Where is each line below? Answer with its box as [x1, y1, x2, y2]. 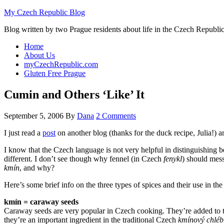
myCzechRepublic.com [24, 60, 98, 68]
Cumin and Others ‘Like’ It [4, 87, 144, 101]
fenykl [163, 154, 182, 163]
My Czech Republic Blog [4, 8, 85, 16]
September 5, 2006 [4, 111, 63, 120]
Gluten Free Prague [24, 69, 85, 77]
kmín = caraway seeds [4, 197, 78, 206]
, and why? [19, 163, 54, 172]
